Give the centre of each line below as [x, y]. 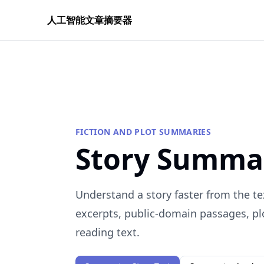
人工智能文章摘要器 [90, 20]
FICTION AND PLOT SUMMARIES [143, 132]
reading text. [108, 232]
